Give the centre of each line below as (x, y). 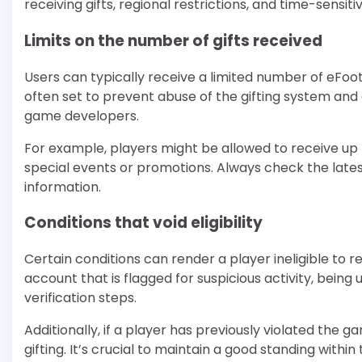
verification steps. (80, 298)
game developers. (82, 116)
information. (63, 187)
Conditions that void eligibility (143, 223)
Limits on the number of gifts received (173, 40)
